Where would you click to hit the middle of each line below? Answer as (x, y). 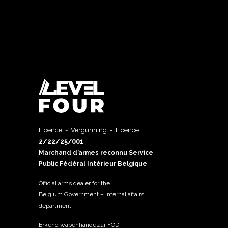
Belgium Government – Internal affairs (91, 194)
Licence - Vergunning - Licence (89, 130)
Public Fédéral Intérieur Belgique (93, 164)
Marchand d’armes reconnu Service (96, 153)
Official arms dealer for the (74, 183)
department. (56, 206)
